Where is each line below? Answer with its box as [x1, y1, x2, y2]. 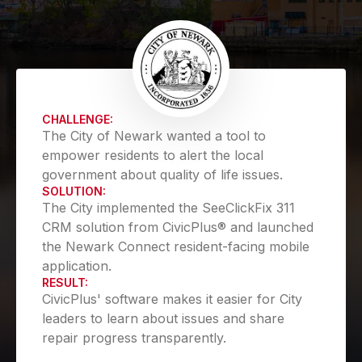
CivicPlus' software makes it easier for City [42, 291, 302, 307]
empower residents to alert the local [42, 147, 263, 163]
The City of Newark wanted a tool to [42, 128, 266, 144]
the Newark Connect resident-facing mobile [42, 238, 309, 255]
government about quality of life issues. [42, 166, 283, 183]
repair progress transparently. [42, 330, 226, 346]
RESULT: [42, 276, 88, 289]
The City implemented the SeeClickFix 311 [42, 200, 295, 216]
